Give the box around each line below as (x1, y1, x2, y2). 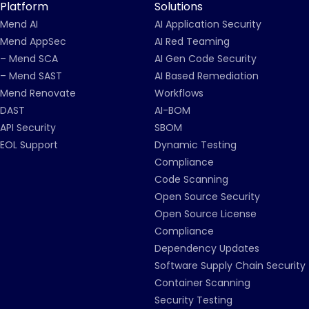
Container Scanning (154, 276, 250, 290)
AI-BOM (154, 103, 190, 117)
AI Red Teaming (154, 34, 230, 48)
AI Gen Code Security (154, 52, 257, 66)
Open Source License (154, 207, 257, 221)
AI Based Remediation (154, 69, 259, 83)
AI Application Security (154, 17, 261, 31)
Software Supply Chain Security (154, 259, 306, 272)
